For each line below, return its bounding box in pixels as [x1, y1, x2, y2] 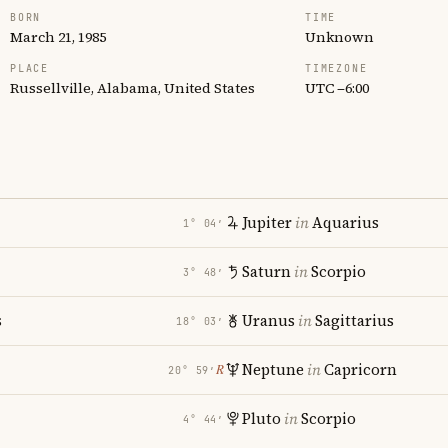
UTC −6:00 [305, 78, 369, 98]
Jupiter [242, 212, 292, 233]
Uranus [242, 310, 295, 331]
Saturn [242, 261, 291, 282]
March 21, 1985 [10, 27, 106, 47]
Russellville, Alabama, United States [10, 78, 255, 98]
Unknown [305, 27, 374, 47]
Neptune [242, 359, 304, 380]
